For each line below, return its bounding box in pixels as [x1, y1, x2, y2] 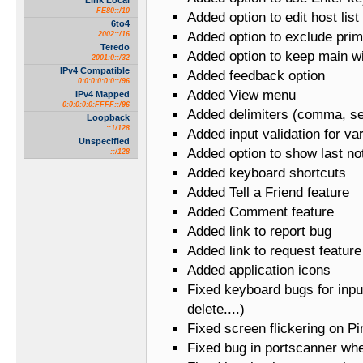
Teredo [100, 42, 130, 52]
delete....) [187, 301, 245, 318]
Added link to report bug [187, 224, 331, 240]
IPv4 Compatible [60, 66, 130, 75]
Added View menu [187, 88, 296, 104]
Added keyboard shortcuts [187, 165, 346, 181]
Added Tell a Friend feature [187, 185, 349, 201]
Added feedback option [187, 68, 325, 84]
